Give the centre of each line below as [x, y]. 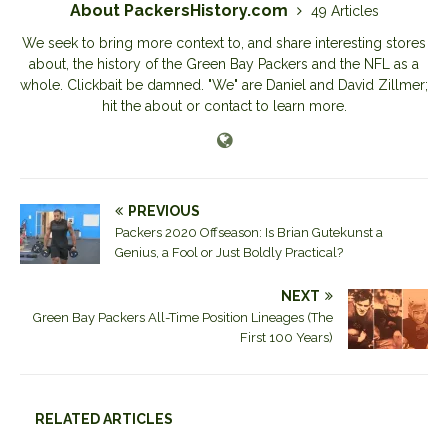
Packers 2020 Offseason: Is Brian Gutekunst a [249, 232]
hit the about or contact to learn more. [224, 105]
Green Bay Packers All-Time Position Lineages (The [183, 317]
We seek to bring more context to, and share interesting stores [224, 42]
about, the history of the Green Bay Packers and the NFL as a [224, 63]
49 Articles [344, 10]
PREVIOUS [164, 210]
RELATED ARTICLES [104, 418]
